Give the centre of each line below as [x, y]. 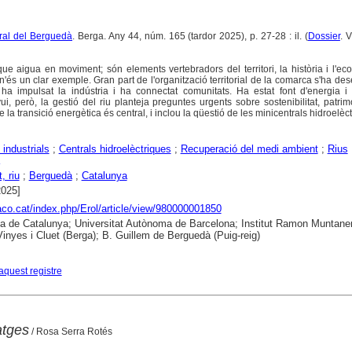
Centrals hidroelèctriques [115, 149]
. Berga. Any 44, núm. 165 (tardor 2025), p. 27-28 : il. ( [190, 37]
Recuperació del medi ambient [249, 149]
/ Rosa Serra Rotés [70, 331]
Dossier [324, 37]
